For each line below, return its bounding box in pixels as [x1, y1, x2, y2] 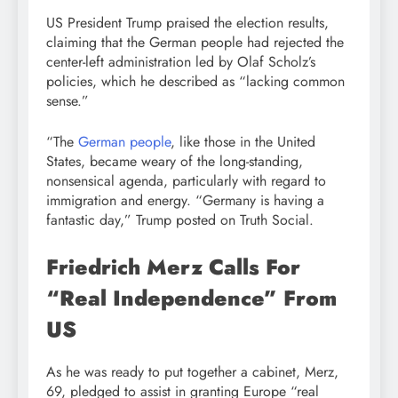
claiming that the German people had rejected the [46, 31, 344, 52]
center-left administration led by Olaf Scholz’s [46, 51, 315, 72]
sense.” [46, 90, 89, 111]
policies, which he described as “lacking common [46, 70, 345, 92]
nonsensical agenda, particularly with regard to [46, 170, 326, 191]
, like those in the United [171, 131, 315, 152]
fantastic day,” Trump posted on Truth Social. [46, 209, 314, 230]
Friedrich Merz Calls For [46, 251, 300, 283]
